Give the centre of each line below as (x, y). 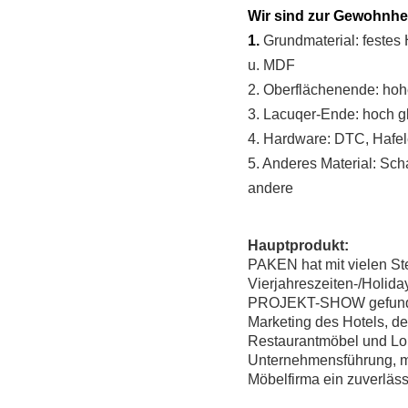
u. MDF (271, 65)
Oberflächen (303, 89)
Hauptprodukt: (298, 245)
